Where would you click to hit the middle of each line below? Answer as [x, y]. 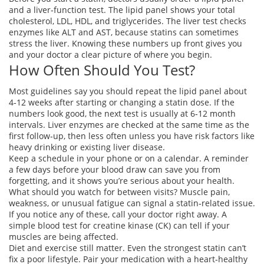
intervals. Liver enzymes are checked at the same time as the [129, 125]
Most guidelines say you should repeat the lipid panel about [128, 91]
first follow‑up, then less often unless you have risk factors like [132, 136]
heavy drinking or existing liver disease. [87, 147]
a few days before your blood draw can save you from [115, 169]
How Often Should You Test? [102, 70]
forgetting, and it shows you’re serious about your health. [122, 181]
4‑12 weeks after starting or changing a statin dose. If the [122, 102]
